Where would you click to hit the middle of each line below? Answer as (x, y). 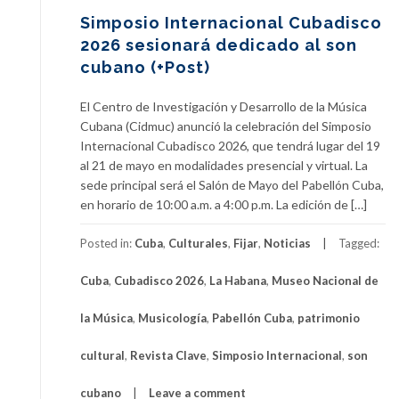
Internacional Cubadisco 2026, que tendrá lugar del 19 (230, 146)
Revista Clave (168, 356)
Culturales (198, 244)
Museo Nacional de (325, 281)
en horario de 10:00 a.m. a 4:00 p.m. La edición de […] (224, 205)
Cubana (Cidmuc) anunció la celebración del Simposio (226, 126)
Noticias (287, 244)
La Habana (238, 281)
